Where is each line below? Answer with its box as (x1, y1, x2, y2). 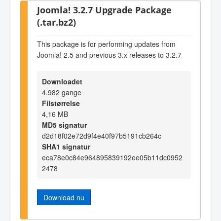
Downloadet (42, 76, 82, 87)
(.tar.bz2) (37, 16, 76, 29)
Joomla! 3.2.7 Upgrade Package (37, 3, 172, 16)
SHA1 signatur (42, 142, 90, 152)
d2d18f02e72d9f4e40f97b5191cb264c (42, 131, 161, 141)
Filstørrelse (42, 98, 80, 109)
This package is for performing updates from (37, 38, 176, 49)
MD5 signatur (42, 120, 87, 130)
